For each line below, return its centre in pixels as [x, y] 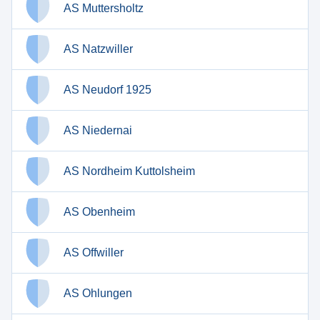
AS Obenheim [99, 212]
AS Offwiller [94, 252]
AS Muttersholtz [104, 8]
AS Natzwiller [98, 49]
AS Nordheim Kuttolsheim [129, 171]
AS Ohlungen [98, 293]
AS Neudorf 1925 [107, 90]
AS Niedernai [98, 130]
